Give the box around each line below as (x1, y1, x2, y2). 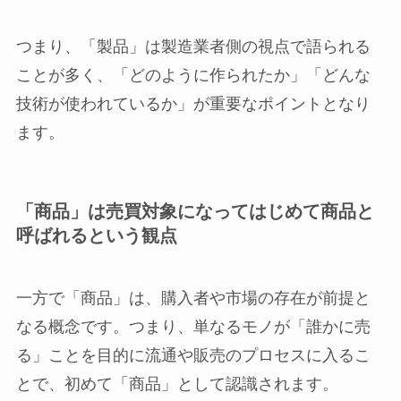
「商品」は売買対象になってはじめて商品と (15, 201, 374, 222)
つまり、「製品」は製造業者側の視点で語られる (15, 38, 371, 56)
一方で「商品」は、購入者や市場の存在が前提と (15, 288, 371, 307)
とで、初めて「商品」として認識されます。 (15, 374, 338, 393)
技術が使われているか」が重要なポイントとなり (15, 95, 371, 114)
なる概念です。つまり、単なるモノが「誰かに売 (15, 317, 371, 336)
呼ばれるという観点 (15, 226, 177, 246)
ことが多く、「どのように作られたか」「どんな (15, 66, 371, 85)
